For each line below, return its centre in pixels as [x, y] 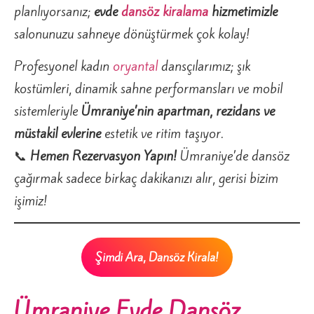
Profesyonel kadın [63, 66]
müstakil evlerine [57, 134]
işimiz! [30, 201]
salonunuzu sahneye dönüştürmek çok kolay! [132, 33]
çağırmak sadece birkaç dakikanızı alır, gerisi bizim [146, 178]
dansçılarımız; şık [204, 66]
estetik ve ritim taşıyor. [162, 134]
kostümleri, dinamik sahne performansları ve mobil [148, 89]
